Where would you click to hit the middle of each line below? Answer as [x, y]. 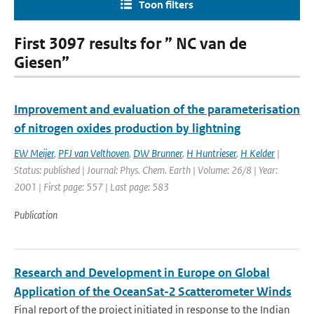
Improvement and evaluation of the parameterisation [157, 109]
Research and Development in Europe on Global [142, 273]
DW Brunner [158, 153]
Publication [36, 215]
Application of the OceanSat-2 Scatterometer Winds [153, 292]
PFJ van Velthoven [94, 153]
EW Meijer [34, 153]
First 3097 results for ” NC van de [130, 44]
